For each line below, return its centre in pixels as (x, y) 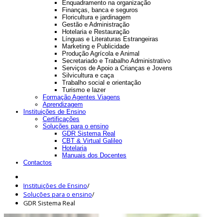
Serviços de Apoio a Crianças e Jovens (117, 68)
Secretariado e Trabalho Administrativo (116, 61)
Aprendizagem (63, 105)
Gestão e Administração (96, 25)
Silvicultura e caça (88, 76)
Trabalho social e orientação (101, 83)
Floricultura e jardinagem (96, 17)
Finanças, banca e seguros (100, 10)
